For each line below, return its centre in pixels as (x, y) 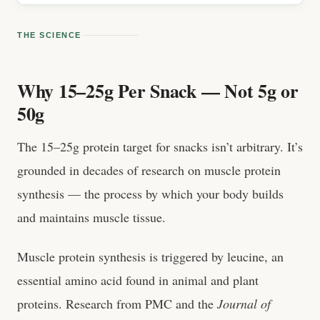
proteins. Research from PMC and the (117, 304)
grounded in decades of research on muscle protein (149, 170)
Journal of (244, 304)
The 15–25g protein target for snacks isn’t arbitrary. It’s (160, 146)
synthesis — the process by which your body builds (150, 194)
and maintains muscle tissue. (91, 217)
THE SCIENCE (49, 35)
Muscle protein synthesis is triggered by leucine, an (150, 256)
